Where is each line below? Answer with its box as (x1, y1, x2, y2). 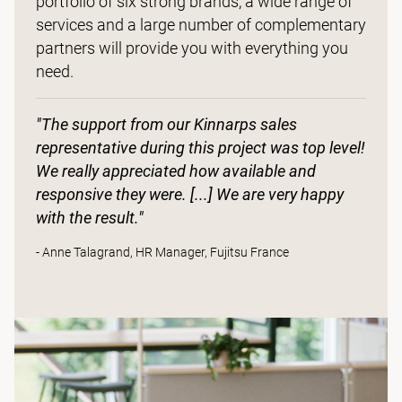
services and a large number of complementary (36, 15, 366, 35)
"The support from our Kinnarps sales (36, 115, 297, 135)
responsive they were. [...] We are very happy (36, 185, 344, 205)
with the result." (36, 208, 144, 228)
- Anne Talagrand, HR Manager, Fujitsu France (36, 245, 289, 260)
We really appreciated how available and (36, 162, 316, 181)
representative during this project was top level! (36, 138, 365, 158)
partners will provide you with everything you (36, 39, 348, 58)
